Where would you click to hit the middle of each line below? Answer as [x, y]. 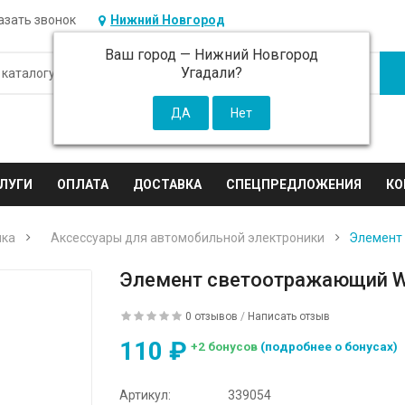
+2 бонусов [226, 346]
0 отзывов [212, 316]
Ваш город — [150, 55]
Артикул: [146, 395]
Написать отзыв [289, 316]
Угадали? [212, 73]
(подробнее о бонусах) [330, 346]
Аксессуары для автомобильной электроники [188, 238]
